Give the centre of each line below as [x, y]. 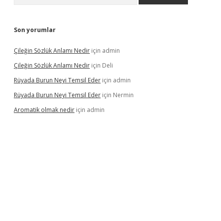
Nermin [123, 95]
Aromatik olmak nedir [44, 110]
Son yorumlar [35, 30]
